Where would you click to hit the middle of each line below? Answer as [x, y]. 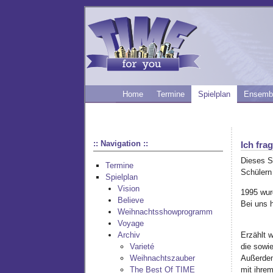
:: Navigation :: [121, 143]
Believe [130, 200]
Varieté [142, 247]
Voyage [130, 224]
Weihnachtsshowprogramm [165, 212]
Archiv [129, 235]
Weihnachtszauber [162, 258]
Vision [128, 189]
